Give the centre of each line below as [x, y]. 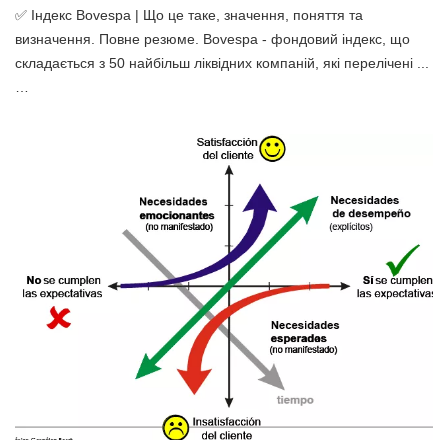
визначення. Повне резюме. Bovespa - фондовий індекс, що [212, 38]
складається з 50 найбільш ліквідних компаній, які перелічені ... [222, 62]
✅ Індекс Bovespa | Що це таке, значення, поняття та [189, 14]
